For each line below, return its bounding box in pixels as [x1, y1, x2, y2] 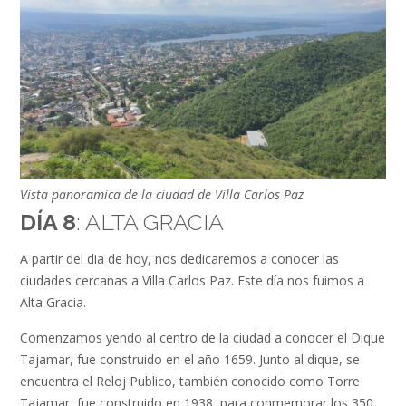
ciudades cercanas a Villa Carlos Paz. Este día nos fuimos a [20, 272, 364, 290]
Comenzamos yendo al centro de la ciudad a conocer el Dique [20, 329, 385, 347]
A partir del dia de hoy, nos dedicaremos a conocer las [20, 250, 339, 268]
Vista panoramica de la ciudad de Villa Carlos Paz [20, 185, 304, 203]
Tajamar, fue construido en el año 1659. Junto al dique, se [20, 351, 360, 369]
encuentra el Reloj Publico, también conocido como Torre [20, 372, 360, 391]
